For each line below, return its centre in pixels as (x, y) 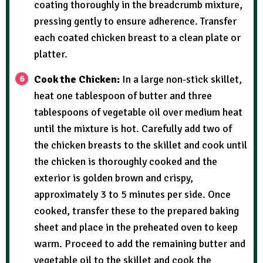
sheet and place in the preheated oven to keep (136, 227)
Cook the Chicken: (78, 79)
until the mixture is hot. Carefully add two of (133, 128)
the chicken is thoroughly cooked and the (126, 161)
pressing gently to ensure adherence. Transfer (135, 21)
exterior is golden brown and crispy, (114, 178)
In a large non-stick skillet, (182, 79)
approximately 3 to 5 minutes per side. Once (132, 194)
